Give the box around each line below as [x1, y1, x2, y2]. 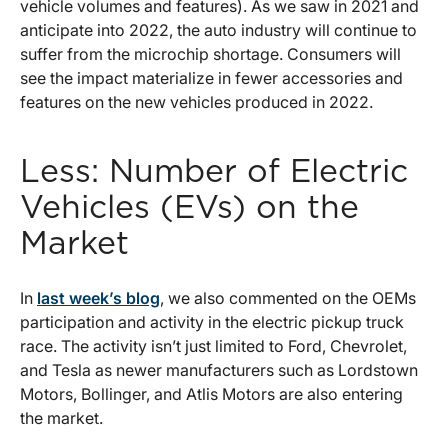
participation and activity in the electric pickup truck [20, 312, 404, 333]
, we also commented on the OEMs [160, 288, 416, 309]
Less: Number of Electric [20, 156, 408, 189]
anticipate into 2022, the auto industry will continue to [20, 20, 417, 41]
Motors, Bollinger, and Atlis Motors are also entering [20, 384, 403, 405]
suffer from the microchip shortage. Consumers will [20, 44, 401, 65]
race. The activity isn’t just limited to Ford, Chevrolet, [20, 336, 407, 357]
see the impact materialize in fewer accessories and [20, 68, 403, 89]
